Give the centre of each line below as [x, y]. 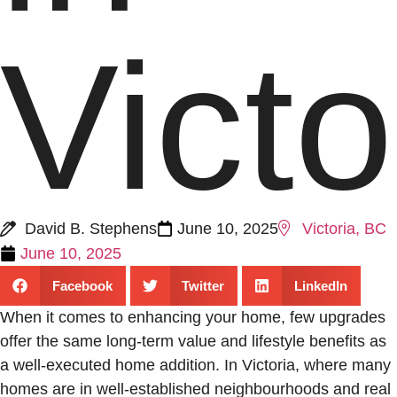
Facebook [82, 286]
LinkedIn [320, 286]
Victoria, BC [344, 229]
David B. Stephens [90, 228]
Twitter [203, 286]
